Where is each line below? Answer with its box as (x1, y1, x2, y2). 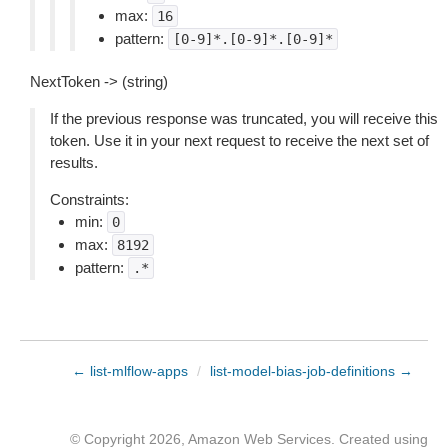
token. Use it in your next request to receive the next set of (50, 132, 429, 149)
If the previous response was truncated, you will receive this (50, 110, 438, 127)
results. (50, 154, 98, 171)
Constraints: (50, 191, 129, 208)
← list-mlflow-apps (72, 363, 188, 379)
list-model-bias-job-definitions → (210, 363, 413, 379)
